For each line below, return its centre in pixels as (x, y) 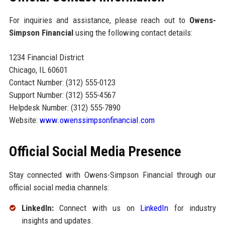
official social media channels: (59, 188)
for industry (192, 208)
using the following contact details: (133, 33)
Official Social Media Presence (95, 152)
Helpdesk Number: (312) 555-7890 (65, 108)
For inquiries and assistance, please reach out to (99, 20)
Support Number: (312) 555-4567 (62, 95)
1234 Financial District (46, 58)
